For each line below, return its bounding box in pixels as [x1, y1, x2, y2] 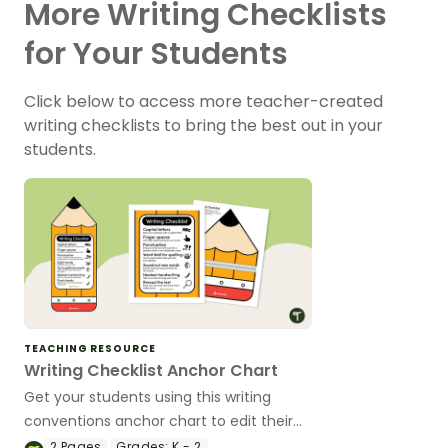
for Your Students [24, 33, 288, 76]
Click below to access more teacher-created [24, 90, 383, 114]
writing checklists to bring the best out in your [24, 114, 383, 138]
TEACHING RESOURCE [24, 340, 156, 356]
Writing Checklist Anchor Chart [24, 358, 278, 382]
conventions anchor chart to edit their [24, 410, 293, 431]
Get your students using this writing [24, 386, 271, 407]
